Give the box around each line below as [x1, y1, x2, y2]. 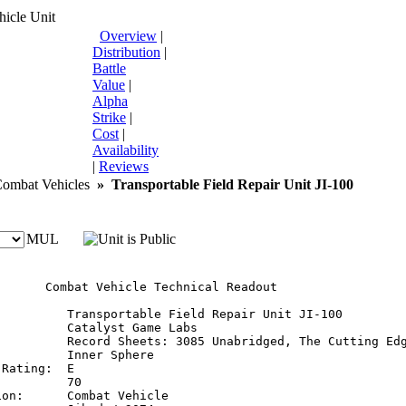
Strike [92, 110, 126, 125]
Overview [100, 28, 157, 43]
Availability [92, 142, 159, 158]
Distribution [92, 44, 160, 60]
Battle [92, 61, 126, 76]
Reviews [99, 159, 149, 174]
